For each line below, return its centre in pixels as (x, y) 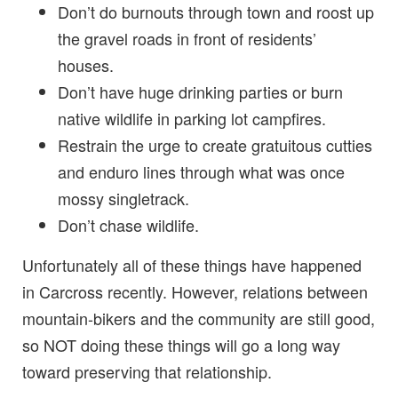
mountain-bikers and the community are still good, (199, 318)
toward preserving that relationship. (147, 372)
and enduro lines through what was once (201, 172)
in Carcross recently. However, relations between (195, 292)
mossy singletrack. (123, 199)
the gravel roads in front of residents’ (187, 39)
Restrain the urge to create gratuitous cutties (215, 145)
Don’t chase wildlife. (128, 225)
